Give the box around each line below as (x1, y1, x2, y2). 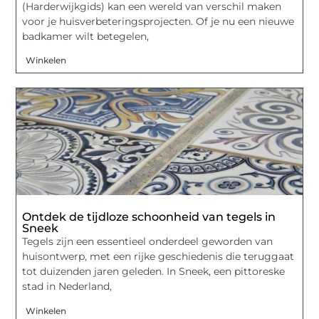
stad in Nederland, (22, 280, 113, 293)
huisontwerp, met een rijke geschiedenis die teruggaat (22, 250, 295, 263)
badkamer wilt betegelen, (22, 29, 150, 43)
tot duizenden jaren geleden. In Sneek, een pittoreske (22, 265, 286, 278)
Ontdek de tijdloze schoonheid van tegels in (22, 210, 276, 224)
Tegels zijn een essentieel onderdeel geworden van (22, 235, 273, 249)
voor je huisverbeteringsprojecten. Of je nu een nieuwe (22, 14, 295, 28)
